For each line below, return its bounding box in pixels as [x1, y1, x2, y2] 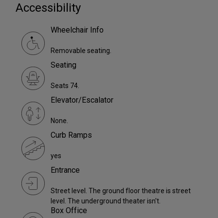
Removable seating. [51, 47, 111, 55]
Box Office [51, 206, 87, 216]
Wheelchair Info [51, 25, 104, 35]
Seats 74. [51, 82, 79, 90]
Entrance [51, 165, 80, 175]
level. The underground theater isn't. [51, 197, 161, 205]
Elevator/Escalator [51, 95, 113, 105]
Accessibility [16, 1, 81, 15]
